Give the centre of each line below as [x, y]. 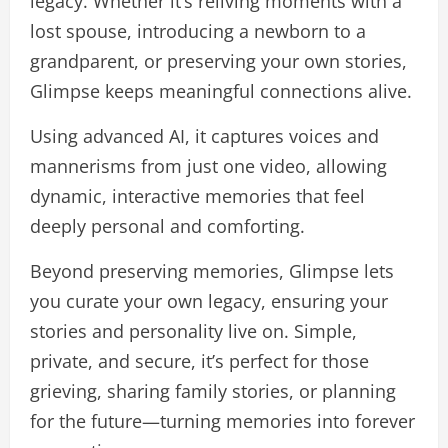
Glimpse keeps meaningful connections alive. [221, 91]
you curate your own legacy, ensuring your [209, 301]
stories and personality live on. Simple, [193, 331]
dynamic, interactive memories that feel [197, 196]
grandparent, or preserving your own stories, [218, 61]
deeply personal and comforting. [167, 226]
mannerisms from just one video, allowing [208, 166]
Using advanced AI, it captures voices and [204, 136]
